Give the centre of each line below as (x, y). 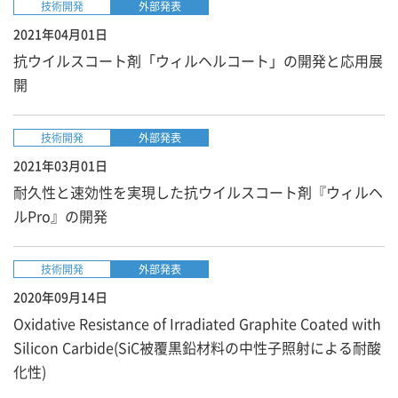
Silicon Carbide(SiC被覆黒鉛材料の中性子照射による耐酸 (197, 347)
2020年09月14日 (60, 297)
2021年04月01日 (60, 34)
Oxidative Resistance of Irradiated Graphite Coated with (197, 323)
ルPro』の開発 (60, 216)
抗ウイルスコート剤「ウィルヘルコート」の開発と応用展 (198, 60)
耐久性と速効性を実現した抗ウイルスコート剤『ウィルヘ (198, 192)
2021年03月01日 (60, 165)
